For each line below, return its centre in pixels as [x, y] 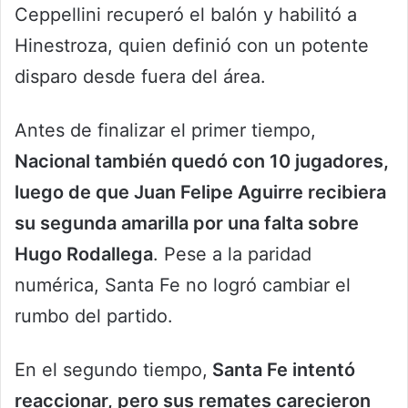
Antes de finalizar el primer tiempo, [165, 131]
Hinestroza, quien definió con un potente [192, 46]
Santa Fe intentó [281, 370]
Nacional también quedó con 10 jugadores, [202, 162]
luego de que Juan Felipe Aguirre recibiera [200, 193]
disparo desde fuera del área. [140, 77]
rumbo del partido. [94, 316]
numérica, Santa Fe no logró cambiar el [183, 286]
